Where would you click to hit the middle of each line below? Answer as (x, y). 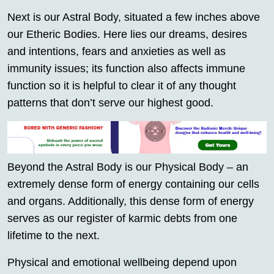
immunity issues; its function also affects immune (126, 69)
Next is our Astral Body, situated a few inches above (134, 17)
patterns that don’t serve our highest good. (110, 103)
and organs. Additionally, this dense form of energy (131, 201)
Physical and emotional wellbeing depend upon (122, 262)
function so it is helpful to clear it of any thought (122, 86)
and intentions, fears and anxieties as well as (117, 52)
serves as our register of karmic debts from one (122, 218)
